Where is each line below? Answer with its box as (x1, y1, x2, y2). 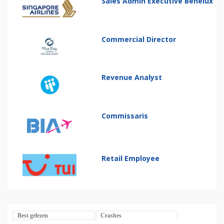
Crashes (100, 212, 121, 219)
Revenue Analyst (101, 72, 162, 82)
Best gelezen (17, 212, 48, 219)
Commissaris (101, 110, 148, 120)
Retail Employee (101, 153, 160, 163)
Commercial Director (101, 34, 176, 44)
